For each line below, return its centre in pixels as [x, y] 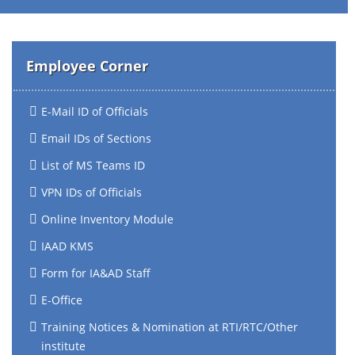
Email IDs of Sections [96, 138]
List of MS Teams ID [93, 165]
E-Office [62, 300]
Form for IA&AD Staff [96, 273]
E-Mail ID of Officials [95, 111]
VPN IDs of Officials [92, 192]
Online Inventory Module [107, 219]
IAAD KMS [67, 246]
